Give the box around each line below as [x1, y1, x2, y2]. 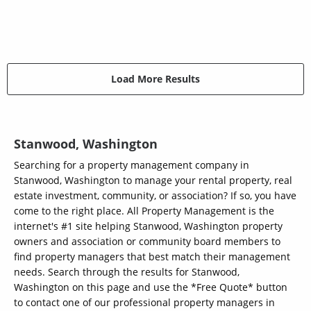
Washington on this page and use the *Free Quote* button [14, 280, 287, 294]
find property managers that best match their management [14, 249, 290, 263]
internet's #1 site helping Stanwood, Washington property [14, 219, 283, 233]
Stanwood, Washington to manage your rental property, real [14, 173, 292, 187]
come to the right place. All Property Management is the [14, 203, 274, 217]
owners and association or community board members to [14, 234, 280, 248]
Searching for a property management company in [14, 158, 249, 171]
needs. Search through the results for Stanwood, [14, 264, 239, 278]
